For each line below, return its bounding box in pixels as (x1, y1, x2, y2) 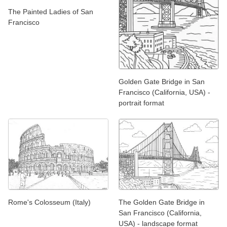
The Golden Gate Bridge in (119, 198, 205, 206)
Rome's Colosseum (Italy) (8, 198, 91, 206)
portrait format (119, 99, 164, 107)
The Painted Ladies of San (8, 7, 93, 16)
